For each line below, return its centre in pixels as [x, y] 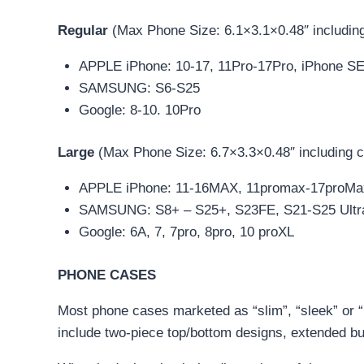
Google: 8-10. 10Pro [139, 110]
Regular [85, 30]
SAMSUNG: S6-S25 [139, 88]
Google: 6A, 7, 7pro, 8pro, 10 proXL [186, 232]
